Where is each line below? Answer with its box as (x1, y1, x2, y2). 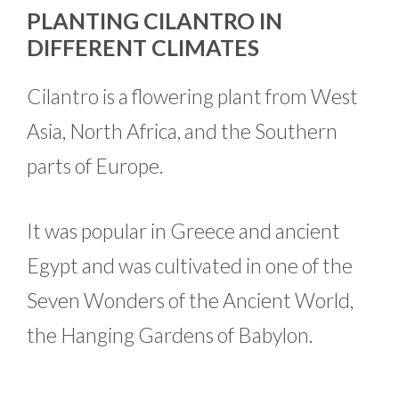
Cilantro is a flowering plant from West (27, 83, 358, 109)
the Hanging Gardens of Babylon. (27, 322, 313, 348)
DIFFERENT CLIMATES (27, 33, 259, 61)
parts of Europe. (27, 152, 164, 178)
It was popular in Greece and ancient (27, 218, 340, 244)
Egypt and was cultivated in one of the (27, 253, 353, 279)
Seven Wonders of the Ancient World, (27, 288, 354, 313)
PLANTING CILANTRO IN (27, 6, 282, 34)
